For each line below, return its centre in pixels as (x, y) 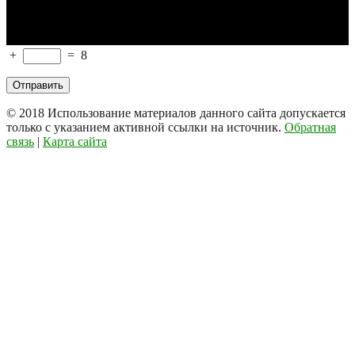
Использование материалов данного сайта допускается (197, 113)
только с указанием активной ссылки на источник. (145, 127)
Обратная (310, 127)
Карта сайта (75, 141)
